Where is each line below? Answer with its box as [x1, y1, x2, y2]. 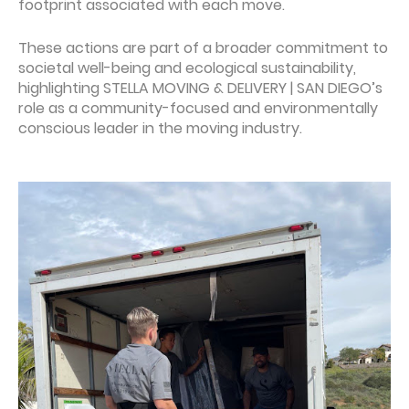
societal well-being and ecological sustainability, [18, 58, 356, 79]
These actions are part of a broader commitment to [18, 37, 388, 59]
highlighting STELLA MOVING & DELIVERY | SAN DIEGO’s [18, 78, 383, 100]
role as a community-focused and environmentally [18, 98, 378, 120]
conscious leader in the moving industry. [18, 118, 302, 140]
